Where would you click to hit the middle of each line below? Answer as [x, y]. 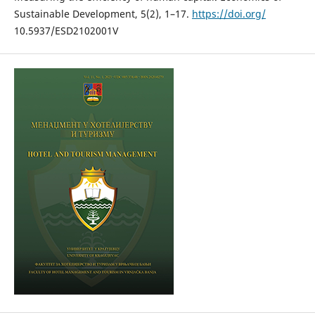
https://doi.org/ [229, 14]
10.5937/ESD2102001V [66, 31]
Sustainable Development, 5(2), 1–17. [103, 14]
